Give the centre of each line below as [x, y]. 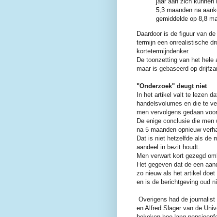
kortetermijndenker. [163, 51]
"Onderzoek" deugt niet [172, 86]
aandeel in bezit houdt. [168, 147]
